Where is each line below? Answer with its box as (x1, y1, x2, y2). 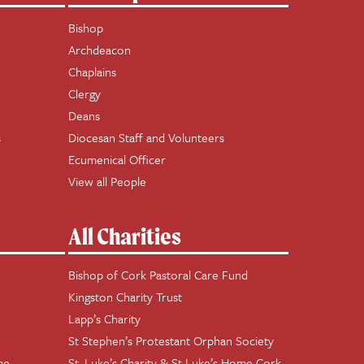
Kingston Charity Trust (67, 288, 182, 305)
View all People (67, 172, 146, 190)
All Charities (67, 222, 181, 250)
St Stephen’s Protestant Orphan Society (67, 331, 274, 349)
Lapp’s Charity (67, 310, 141, 327)
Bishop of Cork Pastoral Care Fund (67, 266, 248, 284)
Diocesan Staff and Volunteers (67, 128, 224, 146)
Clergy (67, 84, 101, 102)
